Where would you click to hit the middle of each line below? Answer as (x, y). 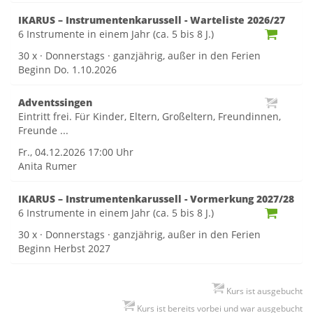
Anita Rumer (48, 166)
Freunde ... (43, 130)
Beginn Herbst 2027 (64, 248)
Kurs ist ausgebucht (263, 291)
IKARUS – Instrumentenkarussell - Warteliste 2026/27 (152, 20)
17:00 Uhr (111, 152)
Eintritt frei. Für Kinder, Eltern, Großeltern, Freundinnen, (150, 116)
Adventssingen (55, 102)
